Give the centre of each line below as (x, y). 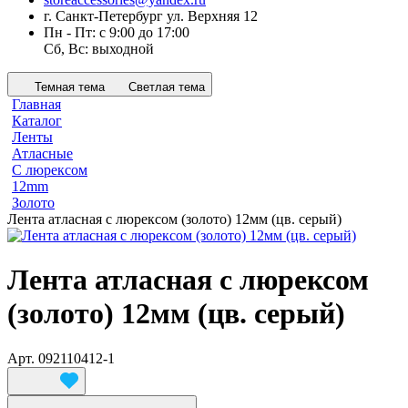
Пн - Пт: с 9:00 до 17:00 (117, 32)
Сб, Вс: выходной (99, 49)
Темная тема (70, 87)
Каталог (37, 121)
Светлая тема (167, 87)
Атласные (42, 153)
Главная (36, 104)
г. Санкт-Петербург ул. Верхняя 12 (151, 16)
